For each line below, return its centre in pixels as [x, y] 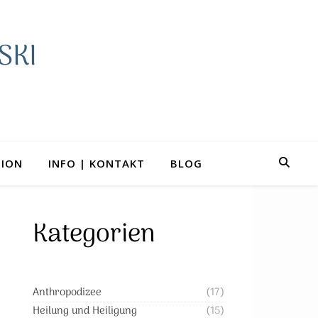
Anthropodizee [67, 292]
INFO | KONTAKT [97, 163]
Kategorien [94, 235]
